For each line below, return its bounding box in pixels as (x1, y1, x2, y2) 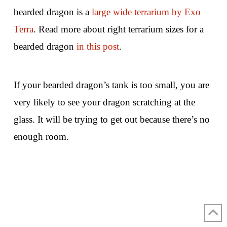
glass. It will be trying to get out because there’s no (13, 113, 210, 125)
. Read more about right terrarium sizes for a (33, 24, 204, 35)
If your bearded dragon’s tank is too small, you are (13, 79, 209, 90)
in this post (76, 41, 119, 52)
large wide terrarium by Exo (91, 7, 201, 18)
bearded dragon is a (13, 7, 92, 18)
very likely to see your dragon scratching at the (13, 96, 195, 107)
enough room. (13, 131, 69, 142)
